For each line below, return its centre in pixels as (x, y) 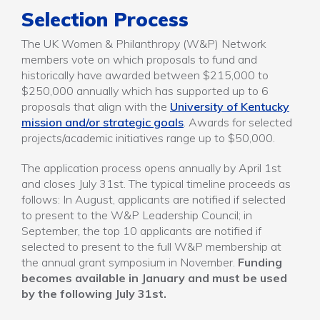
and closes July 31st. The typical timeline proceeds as (156, 184)
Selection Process (105, 19)
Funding (260, 262)
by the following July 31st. (94, 294)
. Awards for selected (238, 122)
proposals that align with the (96, 106)
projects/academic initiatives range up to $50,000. (148, 138)
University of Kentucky (230, 106)
